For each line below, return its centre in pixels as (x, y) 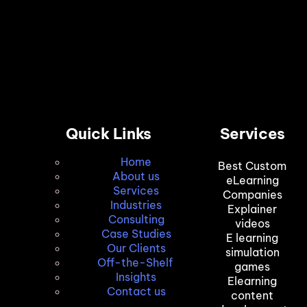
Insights (136, 277)
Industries (136, 205)
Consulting (136, 219)
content (253, 295)
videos (252, 223)
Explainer (253, 209)
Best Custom (253, 165)
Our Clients (136, 248)
